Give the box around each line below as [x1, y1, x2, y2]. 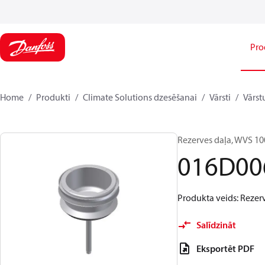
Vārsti [209, 91, 231, 103]
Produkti [36, 91, 70, 103]
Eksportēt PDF [196, 243, 254, 254]
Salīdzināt [196, 219, 236, 231]
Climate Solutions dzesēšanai [83, 91, 197, 103]
